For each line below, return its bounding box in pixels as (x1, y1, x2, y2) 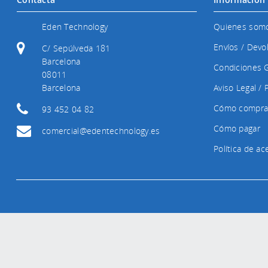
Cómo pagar (214, 122, 260, 134)
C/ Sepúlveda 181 (42, 42, 111, 54)
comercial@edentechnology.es (42, 124, 160, 136)
